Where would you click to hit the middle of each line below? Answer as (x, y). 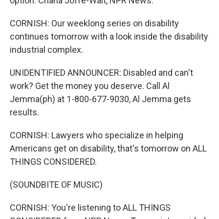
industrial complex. (46, 50)
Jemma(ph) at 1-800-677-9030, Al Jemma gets (100, 99)
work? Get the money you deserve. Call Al (90, 86)
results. (24, 112)
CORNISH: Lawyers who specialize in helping (97, 135)
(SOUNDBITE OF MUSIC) (56, 185)
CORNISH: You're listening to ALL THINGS (90, 208)
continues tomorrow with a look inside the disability (109, 36)
